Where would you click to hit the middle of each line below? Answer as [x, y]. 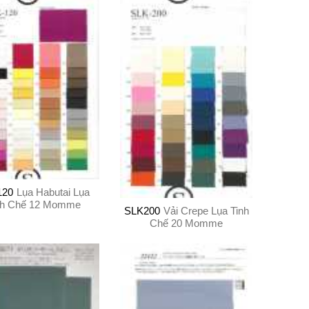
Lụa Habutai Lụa [53, 192]
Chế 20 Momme [187, 223]
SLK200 [142, 210]
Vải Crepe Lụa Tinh [206, 210]
